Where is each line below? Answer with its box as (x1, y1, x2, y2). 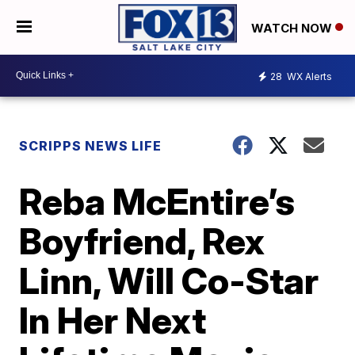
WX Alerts (284, 71, 332, 83)
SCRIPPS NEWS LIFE (19, 137, 162, 154)
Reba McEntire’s (19, 178, 296, 223)
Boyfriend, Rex (19, 218, 265, 263)
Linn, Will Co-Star (19, 258, 319, 303)
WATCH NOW (251, 20, 335, 36)
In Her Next (19, 297, 207, 342)
